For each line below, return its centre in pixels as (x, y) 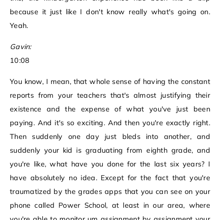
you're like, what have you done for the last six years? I (110, 164)
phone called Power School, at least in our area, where (110, 206)
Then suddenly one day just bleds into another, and (110, 137)
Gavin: (21, 47)
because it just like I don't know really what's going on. (110, 12)
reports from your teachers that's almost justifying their (110, 96)
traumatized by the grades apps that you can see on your (110, 192)
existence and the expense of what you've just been (110, 109)
